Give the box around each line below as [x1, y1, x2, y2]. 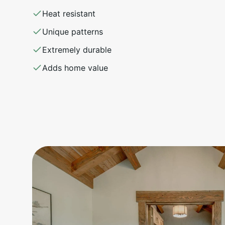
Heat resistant [42, 8, 95, 19]
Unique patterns [42, 26, 103, 37]
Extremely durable [42, 44, 111, 55]
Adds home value [42, 62, 108, 73]
